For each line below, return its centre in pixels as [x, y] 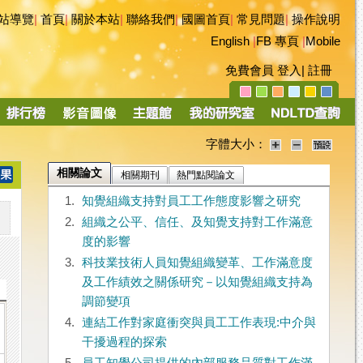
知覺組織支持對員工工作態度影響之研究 [191, 201]
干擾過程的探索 [124, 342]
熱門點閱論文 [206, 175]
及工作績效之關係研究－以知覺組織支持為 [197, 282]
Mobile [323, 41]
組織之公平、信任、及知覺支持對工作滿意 [197, 222]
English [230, 41]
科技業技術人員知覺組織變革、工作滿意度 [197, 263]
